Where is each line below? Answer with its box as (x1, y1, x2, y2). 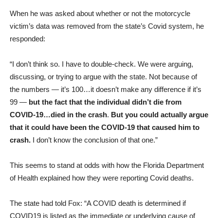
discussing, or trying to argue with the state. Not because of (10, 73, 197, 81)
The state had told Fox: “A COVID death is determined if (10, 199, 186, 207)
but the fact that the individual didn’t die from (27, 98, 182, 106)
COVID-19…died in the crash (10, 110, 107, 119)
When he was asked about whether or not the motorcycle (10, 9, 190, 18)
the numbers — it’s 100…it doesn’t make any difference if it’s (10, 85, 201, 93)
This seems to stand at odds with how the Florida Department (10, 161, 204, 169)
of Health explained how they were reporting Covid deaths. (10, 174, 198, 182)
